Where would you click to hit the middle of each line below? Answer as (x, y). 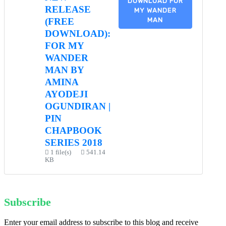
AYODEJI (66, 94)
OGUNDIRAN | (78, 106)
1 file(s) (61, 153)
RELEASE (68, 10)
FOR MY (64, 46)
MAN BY (64, 70)
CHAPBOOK (73, 131)
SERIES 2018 (74, 143)
